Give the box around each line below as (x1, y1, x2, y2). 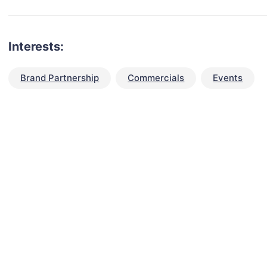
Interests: (8, 39, 64, 54)
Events (213, 72, 243, 84)
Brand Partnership (20, 72, 100, 84)
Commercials (128, 72, 185, 84)
